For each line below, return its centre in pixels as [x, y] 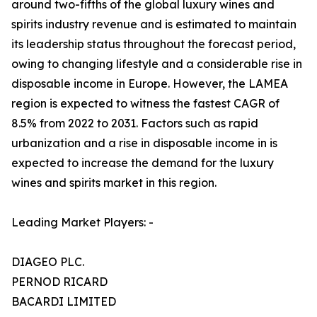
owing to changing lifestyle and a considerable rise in [157, 64]
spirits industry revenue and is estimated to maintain [154, 24]
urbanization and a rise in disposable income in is [144, 143]
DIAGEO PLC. [48, 262]
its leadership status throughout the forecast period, [154, 44]
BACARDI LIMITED [64, 302]
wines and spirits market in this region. [114, 183]
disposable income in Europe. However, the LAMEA [150, 84]
